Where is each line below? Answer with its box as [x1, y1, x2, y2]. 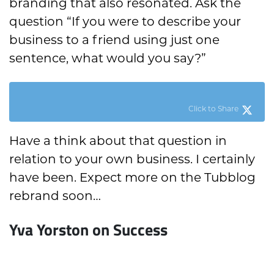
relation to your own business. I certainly [9, 152, 255, 167]
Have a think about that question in [9, 133, 227, 149]
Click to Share [188, 104, 239, 114]
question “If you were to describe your [9, 14, 241, 29]
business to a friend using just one [9, 32, 220, 48]
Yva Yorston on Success [9, 218, 168, 241]
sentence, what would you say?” [9, 51, 206, 66]
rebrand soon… [9, 188, 101, 204]
